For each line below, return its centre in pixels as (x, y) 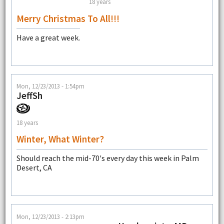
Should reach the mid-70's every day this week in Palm (107, 158)
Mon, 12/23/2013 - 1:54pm (50, 86)
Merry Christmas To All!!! (68, 18)
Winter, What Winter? (60, 139)
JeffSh (29, 96)
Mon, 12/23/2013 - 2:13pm (50, 216)
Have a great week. (48, 37)
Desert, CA (34, 168)
